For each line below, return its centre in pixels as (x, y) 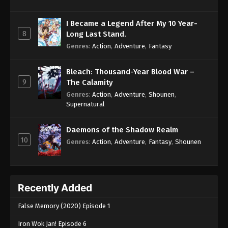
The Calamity (90, 82)
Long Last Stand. (96, 34)
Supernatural (85, 104)
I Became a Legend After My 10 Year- (132, 23)
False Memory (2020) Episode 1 (64, 206)
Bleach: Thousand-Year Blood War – (130, 72)
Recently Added (55, 188)
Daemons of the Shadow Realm (122, 130)
